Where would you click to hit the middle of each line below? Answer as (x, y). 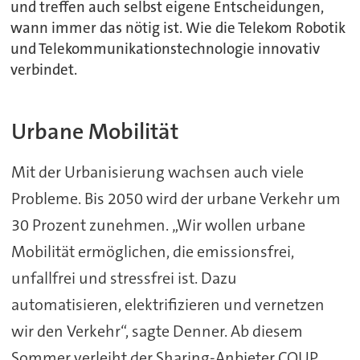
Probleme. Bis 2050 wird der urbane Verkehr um (176, 199)
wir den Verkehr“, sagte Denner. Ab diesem (157, 331)
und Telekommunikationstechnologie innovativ (166, 49)
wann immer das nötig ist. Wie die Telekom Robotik (178, 29)
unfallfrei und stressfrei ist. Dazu (124, 278)
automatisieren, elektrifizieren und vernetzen (168, 305)
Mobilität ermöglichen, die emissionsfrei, (152, 252)
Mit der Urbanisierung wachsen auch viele (157, 172)
